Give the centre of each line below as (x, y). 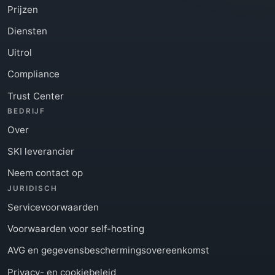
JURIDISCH (33, 189)
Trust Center (36, 96)
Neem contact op (45, 173)
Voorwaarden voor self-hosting (76, 229)
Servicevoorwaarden (53, 207)
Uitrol (20, 53)
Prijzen (23, 9)
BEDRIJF (27, 111)
